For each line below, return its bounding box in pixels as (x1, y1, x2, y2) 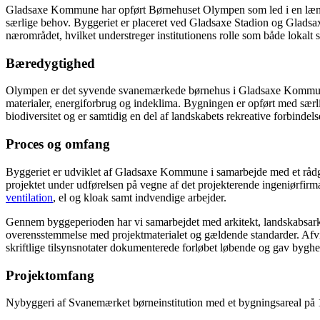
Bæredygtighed (6, 55, 95, 71)
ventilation (6, 191, 53, 204)
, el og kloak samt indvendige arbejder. (53, 191, 226, 204)
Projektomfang (6, 267, 94, 283)
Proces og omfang (6, 136, 110, 152)
